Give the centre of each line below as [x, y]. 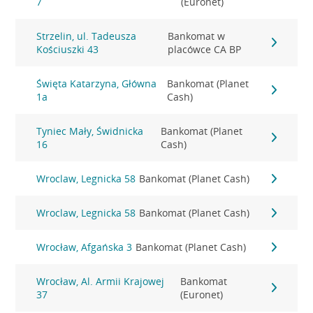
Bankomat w [196, 36]
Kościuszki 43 [68, 49]
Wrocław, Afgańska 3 [85, 247]
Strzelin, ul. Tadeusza [87, 36]
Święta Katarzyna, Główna [97, 83]
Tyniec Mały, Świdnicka [90, 131]
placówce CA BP [204, 49]
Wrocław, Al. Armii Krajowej [101, 281]
